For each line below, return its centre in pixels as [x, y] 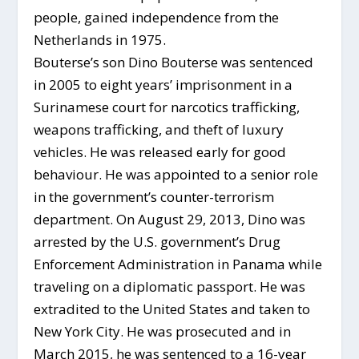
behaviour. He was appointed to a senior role [176, 174]
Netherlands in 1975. [100, 39]
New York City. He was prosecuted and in [163, 331]
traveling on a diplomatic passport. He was [170, 286]
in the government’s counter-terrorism [154, 196]
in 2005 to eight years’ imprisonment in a [163, 84]
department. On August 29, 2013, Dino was [170, 219]
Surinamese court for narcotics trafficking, [167, 107]
